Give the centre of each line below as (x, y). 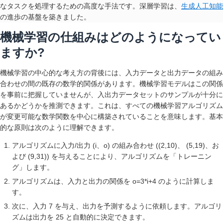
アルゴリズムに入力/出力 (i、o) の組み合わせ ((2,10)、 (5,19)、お (115, 145)
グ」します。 (33, 167)
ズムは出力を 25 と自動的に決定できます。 (81, 217)
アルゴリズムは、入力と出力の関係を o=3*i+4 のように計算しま (113, 181)
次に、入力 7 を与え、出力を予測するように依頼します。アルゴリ (117, 206)
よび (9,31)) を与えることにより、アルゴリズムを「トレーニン (112, 156)
